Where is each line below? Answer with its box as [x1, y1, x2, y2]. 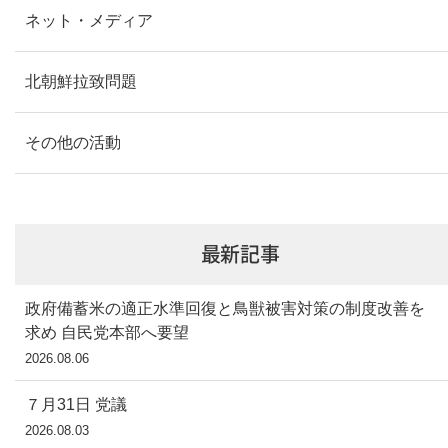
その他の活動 [25, 134, 121, 151]
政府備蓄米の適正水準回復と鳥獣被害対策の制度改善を [25, 300, 425, 317]
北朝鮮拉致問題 [25, 73, 137, 90]
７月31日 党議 [25, 396, 127, 413]
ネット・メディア [25, 12, 153, 29]
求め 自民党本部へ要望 [25, 324, 189, 341]
